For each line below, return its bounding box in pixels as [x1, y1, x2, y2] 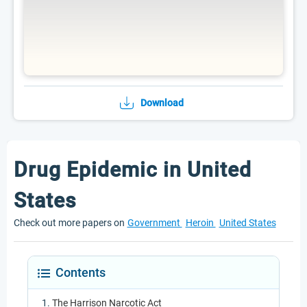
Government [127, 217, 182, 228]
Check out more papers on [14, 217, 125, 228]
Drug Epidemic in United [14, 158, 251, 182]
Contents [56, 265, 106, 280]
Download [140, 97, 184, 108]
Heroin [185, 217, 216, 228]
